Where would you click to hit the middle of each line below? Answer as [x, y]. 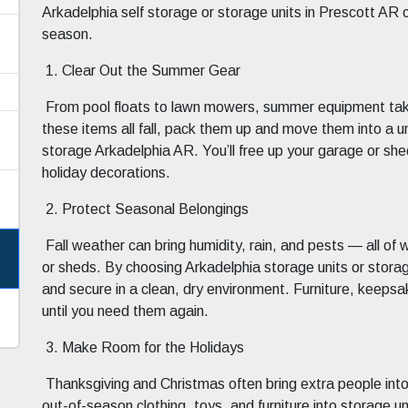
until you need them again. [125, 311]
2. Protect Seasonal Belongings [147, 209]
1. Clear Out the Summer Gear [143, 71]
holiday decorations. [106, 173]
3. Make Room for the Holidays [145, 348]
